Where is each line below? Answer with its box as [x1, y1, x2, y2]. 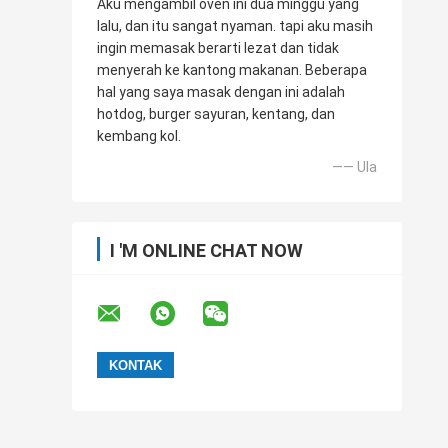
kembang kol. [97, 128, 181, 145]
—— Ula [332, 159, 377, 176]
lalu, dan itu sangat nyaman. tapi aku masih [97, 18, 373, 35]
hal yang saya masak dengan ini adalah [97, 84, 345, 101]
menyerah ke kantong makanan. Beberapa [97, 62, 367, 79]
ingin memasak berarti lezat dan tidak [97, 40, 339, 57]
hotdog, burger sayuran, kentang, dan [97, 106, 335, 123]
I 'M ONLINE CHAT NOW [110, 240, 303, 262]
